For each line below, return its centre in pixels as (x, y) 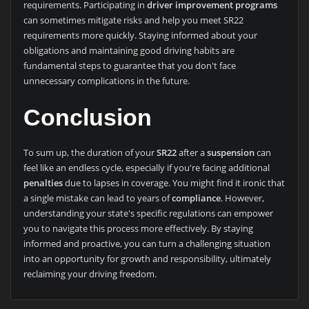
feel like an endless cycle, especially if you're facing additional (146, 168)
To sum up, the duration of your (90, 153)
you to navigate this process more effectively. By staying (138, 229)
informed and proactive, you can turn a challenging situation (147, 244)
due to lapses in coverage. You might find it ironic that (173, 183)
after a (191, 153)
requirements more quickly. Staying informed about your (140, 35)
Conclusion (87, 117)
